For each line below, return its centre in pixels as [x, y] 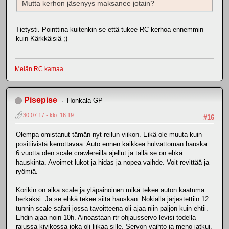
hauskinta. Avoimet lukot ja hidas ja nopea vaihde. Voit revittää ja [112, 162]
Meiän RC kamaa [39, 69]
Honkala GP [85, 100]
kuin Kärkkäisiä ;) [42, 38]
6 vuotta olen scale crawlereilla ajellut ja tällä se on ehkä [99, 153]
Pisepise [41, 100]
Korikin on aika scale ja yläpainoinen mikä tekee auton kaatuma [110, 190]
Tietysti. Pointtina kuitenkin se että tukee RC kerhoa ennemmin [110, 29]
